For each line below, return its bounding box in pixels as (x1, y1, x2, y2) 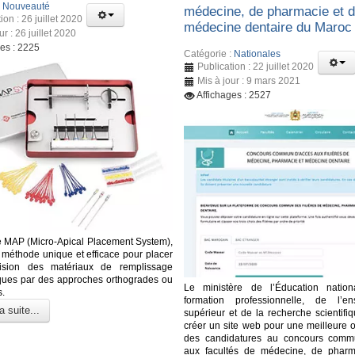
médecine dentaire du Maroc (184, 19, 353, 35)
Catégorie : (184, 48, 235, 60)
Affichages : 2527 (197, 90, 272, 101)
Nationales (234, 48, 281, 60)
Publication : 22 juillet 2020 (197, 61, 315, 73)
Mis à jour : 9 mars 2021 (197, 75, 301, 87)
